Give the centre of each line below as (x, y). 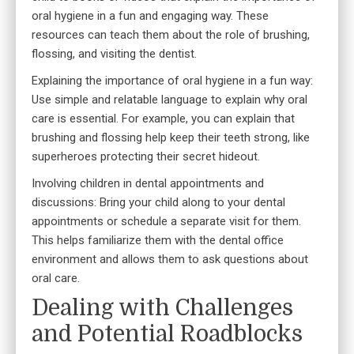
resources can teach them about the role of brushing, (171, 35)
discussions (63, 203)
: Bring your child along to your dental (190, 203)
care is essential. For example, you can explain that (163, 119)
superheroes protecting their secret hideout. (146, 157)
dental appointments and (200, 184)
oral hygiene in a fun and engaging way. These (150, 16)
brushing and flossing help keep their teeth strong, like (171, 138)
